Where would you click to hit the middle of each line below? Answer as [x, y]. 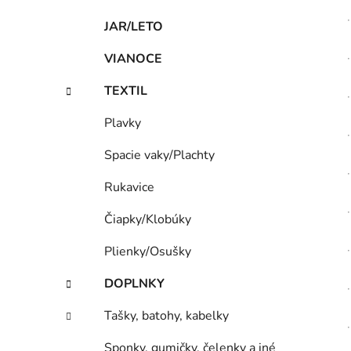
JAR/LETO [134, 27]
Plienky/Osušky [148, 252]
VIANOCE [133, 59]
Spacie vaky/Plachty [159, 156]
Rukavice [129, 188]
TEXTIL [126, 91]
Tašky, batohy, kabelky [166, 316]
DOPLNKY [134, 284]
